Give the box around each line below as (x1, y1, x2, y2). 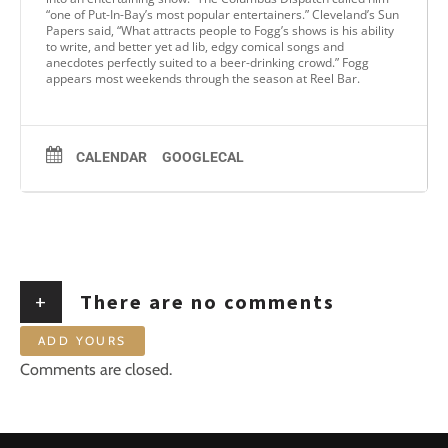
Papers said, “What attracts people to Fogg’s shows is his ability (46, 21, 394, 39)
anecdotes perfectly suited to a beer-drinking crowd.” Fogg (46, 53, 369, 71)
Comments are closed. (20, 359, 172, 379)
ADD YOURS (38, 332, 127, 348)
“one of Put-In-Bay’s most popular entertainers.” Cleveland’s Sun (46, 5, 399, 23)
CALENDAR (76, 148, 147, 165)
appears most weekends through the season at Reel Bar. (46, 69, 360, 87)
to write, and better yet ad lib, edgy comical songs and (46, 37, 344, 55)
